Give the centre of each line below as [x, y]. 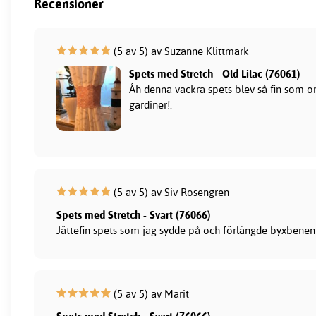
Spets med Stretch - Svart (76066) [134, 214]
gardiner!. [150, 104]
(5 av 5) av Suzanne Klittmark [180, 51]
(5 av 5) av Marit [150, 293]
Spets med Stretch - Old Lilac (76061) [214, 73]
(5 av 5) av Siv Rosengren [170, 192]
